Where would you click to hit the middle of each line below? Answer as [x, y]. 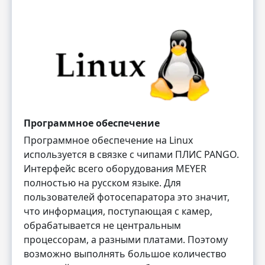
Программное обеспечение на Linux [108, 140]
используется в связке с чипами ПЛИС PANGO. [131, 154]
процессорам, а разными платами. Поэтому [126, 239]
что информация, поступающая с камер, [118, 211]
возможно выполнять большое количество [125, 253]
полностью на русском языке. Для [102, 182]
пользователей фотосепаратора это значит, [127, 197]
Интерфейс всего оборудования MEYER [115, 168]
